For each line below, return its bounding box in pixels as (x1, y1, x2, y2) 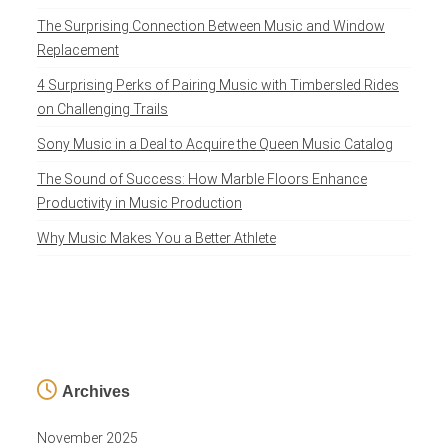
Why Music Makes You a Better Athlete (36, 230, 276, 247)
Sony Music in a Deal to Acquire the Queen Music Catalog (36, 136, 393, 153)
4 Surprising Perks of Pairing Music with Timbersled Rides (36, 77, 399, 94)
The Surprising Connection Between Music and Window (36, 18, 385, 35)
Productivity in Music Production (36, 195, 242, 212)
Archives (61, 383, 130, 401)
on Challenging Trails (36, 101, 168, 118)
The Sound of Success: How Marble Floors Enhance (36, 171, 367, 188)
